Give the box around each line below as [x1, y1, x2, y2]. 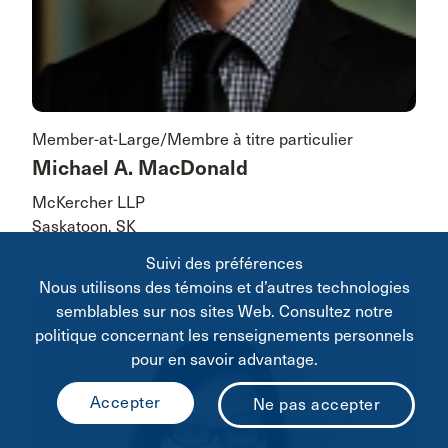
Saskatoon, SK [32, 217, 136, 237]
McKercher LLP [32, 193, 145, 213]
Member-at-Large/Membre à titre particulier [32, 130, 353, 150]
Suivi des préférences [145, 254, 303, 273]
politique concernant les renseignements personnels [34, 326, 414, 345]
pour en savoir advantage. [130, 350, 318, 369]
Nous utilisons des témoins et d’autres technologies [38, 278, 410, 297]
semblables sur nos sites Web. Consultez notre [55, 302, 393, 321]
